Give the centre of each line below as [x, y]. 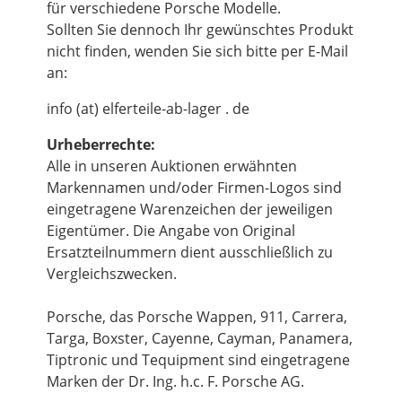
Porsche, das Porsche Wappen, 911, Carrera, [197, 317]
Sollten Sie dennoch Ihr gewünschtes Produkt [200, 30]
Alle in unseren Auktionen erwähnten [172, 166]
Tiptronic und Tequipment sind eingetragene [198, 360]
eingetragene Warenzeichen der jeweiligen [190, 210]
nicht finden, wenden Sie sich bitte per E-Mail [197, 52]
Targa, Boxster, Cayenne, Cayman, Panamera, [200, 339]
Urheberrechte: [101, 145]
